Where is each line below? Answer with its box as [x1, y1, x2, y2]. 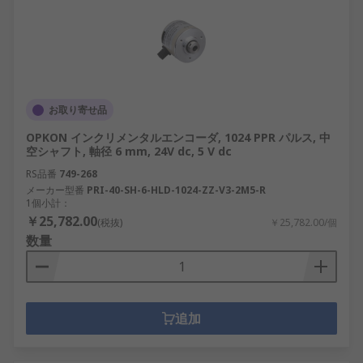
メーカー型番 [26, 183, 84, 197]
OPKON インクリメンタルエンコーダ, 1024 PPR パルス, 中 [26, 130, 331, 145]
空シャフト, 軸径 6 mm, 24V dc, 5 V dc [26, 143, 232, 159]
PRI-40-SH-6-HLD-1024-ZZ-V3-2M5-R [87, 183, 266, 197]
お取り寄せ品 [49, 103, 107, 117]
